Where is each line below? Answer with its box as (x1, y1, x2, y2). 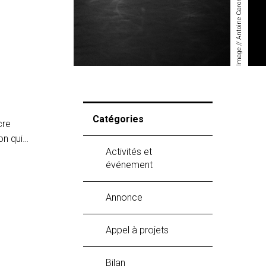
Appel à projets (112, 224, 169, 236)
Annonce (112, 191, 142, 203)
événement (106, 159, 153, 170)
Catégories (93, 113, 144, 125)
